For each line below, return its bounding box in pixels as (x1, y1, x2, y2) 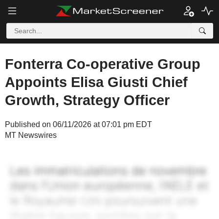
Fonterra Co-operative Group (5, 56, 200, 72)
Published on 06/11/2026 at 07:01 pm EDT (5, 120, 152, 129)
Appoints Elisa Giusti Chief (5, 74, 188, 90)
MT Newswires (5, 131, 57, 139)
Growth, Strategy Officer (5, 92, 170, 108)
